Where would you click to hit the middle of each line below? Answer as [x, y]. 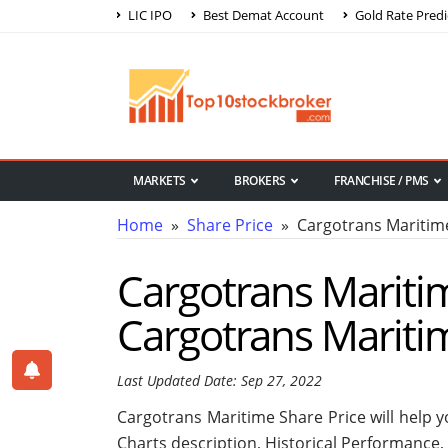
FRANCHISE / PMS [381, 181]
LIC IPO [148, 14]
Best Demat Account [262, 14]
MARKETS [159, 181]
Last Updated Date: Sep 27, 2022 [219, 381]
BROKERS [260, 181]
